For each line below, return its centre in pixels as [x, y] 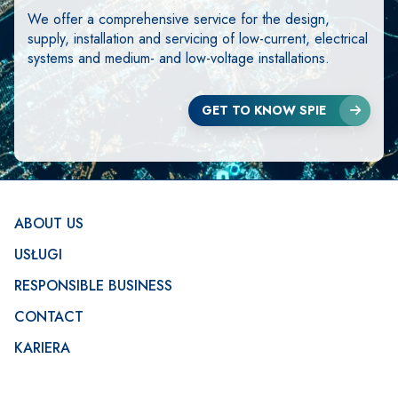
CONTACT [49, 317]
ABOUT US [49, 223]
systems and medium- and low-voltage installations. [179, 58]
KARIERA [42, 348]
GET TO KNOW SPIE [264, 111]
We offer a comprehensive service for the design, [179, 19]
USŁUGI [38, 255]
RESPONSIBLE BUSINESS [93, 286]
